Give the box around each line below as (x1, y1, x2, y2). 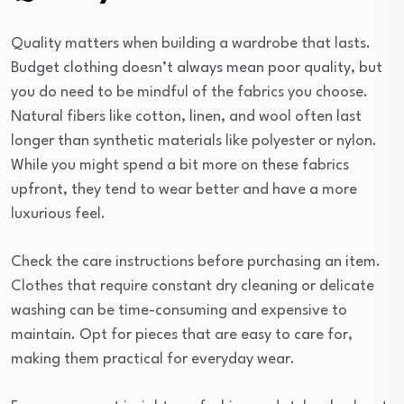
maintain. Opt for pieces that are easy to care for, (11, 327, 353, 344)
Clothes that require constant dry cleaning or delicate (11, 279, 374, 295)
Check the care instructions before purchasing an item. (11, 254, 381, 271)
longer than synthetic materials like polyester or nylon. (11, 133, 377, 150)
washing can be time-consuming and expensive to (11, 303, 347, 319)
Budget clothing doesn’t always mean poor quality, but (11, 60, 382, 77)
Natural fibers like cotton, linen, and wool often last (11, 109, 362, 125)
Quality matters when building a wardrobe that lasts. (11, 36, 371, 52)
